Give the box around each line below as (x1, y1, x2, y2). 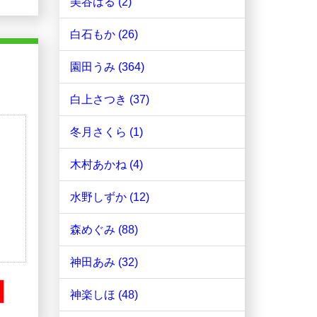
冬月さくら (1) (69, 126, 143, 139)
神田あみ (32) (69, 256, 138, 269)
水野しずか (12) (69, 191, 149, 204)
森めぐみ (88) (69, 224, 138, 236)
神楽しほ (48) (69, 289, 138, 301)
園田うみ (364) (69, 61, 144, 74)
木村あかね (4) (69, 158, 143, 171)
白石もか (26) (69, 28, 138, 41)
